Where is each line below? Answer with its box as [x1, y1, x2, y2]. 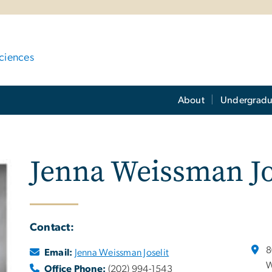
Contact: [30, 222, 74, 233]
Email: [44, 248, 73, 258]
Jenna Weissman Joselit [74, 248, 169, 258]
